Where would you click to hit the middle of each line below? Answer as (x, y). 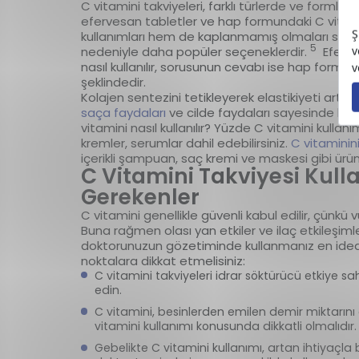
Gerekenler (140, 196)
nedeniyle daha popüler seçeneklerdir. (195, 51)
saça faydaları (125, 112)
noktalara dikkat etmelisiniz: (164, 260)
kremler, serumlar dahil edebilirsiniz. (186, 143)
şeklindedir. (115, 82)
